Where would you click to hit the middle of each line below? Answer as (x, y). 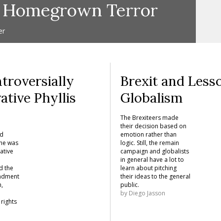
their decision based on (153, 126)
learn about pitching (148, 168)
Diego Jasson (147, 193)
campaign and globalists (154, 151)
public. (129, 185)
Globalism (151, 98)
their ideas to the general (155, 176)
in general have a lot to (152, 160)
